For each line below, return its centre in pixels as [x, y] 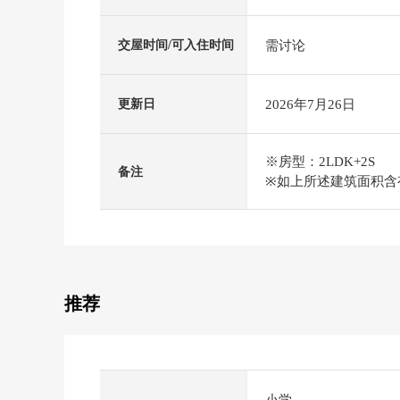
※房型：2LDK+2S [320, 162]
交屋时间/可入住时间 [176, 45]
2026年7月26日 [310, 104]
